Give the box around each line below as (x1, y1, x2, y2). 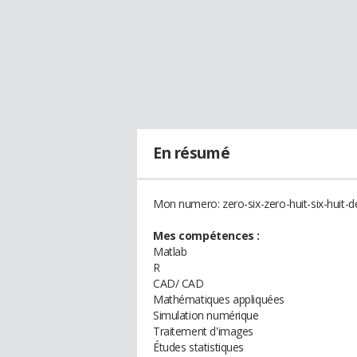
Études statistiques (153, 339, 245, 355)
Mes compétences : (153, 228, 260, 243)
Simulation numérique (153, 308, 259, 323)
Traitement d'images (153, 324, 254, 339)
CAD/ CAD (153, 276, 204, 291)
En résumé (153, 143, 230, 163)
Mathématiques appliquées (153, 292, 284, 307)
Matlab (153, 244, 187, 259)
